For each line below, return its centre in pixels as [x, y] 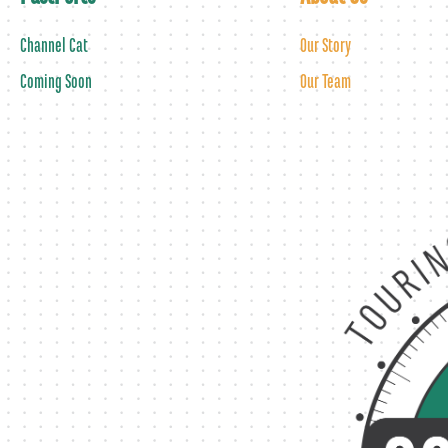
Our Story [325, 46]
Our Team [325, 82]
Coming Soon [56, 82]
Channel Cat [54, 46]
